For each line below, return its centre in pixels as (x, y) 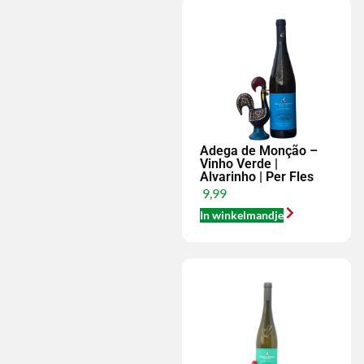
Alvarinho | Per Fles (257, 177)
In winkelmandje (242, 215)
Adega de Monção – (259, 151)
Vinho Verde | (239, 164)
